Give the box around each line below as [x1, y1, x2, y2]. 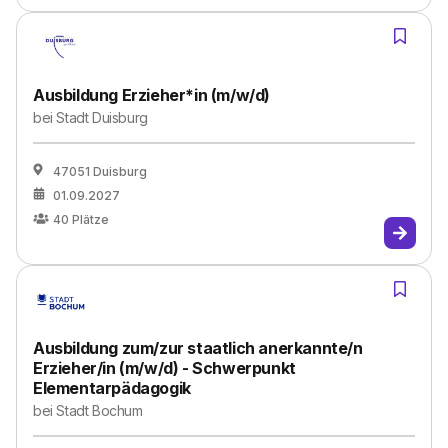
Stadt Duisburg [56, 109, 148, 126]
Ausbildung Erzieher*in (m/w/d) [33, 85, 270, 105]
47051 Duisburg [53, 164, 147, 179]
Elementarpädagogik [33, 378, 191, 398]
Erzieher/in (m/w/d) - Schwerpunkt [33, 358, 296, 378]
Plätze [72, 212, 109, 227]
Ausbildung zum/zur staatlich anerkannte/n [33, 338, 363, 358]
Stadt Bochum [56, 402, 143, 419]
